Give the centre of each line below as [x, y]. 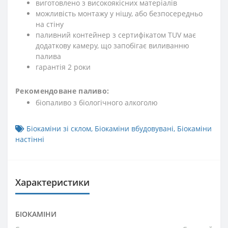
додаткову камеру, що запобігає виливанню [112, 46]
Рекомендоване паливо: [62, 91]
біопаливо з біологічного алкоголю [97, 103]
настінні [30, 139]
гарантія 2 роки [63, 67]
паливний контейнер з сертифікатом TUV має [116, 35]
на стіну [51, 24]
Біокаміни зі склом [59, 129]
